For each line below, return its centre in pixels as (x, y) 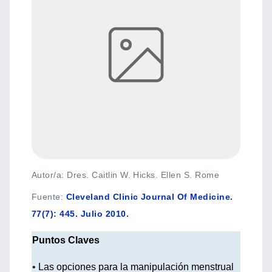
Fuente (46, 197)
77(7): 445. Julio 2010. (80, 214)
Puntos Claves (66, 240)
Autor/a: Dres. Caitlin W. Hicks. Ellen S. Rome (126, 175)
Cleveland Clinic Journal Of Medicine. (149, 197)
